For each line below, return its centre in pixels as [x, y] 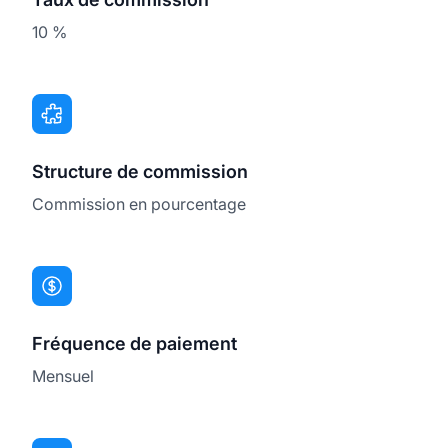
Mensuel [63, 375]
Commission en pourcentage [139, 203]
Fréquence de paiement [134, 343]
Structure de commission [140, 171]
